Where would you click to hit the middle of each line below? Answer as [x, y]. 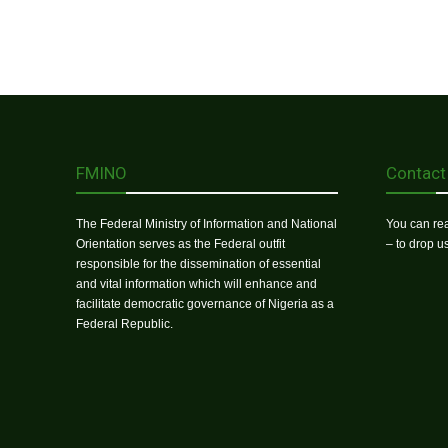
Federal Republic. [124, 324]
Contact [416, 173]
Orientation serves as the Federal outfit [180, 244]
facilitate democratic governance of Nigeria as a [205, 304]
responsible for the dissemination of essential [198, 264]
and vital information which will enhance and [196, 284]
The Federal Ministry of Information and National [206, 224]
